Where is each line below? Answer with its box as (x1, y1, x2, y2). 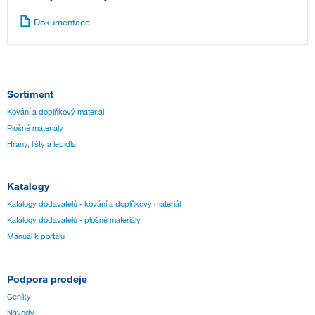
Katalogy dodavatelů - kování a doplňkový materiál (7, 199, 181, 210)
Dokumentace (34, 15, 90, 27)
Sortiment (7, 87, 53, 100)
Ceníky (7, 292, 31, 302)
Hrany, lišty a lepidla (7, 139, 76, 149)
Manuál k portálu (7, 231, 65, 242)
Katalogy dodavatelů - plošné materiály (7, 215, 141, 226)
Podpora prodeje (7, 273, 87, 285)
